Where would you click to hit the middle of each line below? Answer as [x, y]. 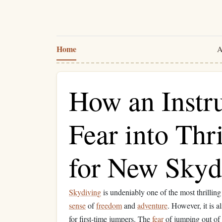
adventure [152, 205]
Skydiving [85, 192]
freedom [109, 205]
